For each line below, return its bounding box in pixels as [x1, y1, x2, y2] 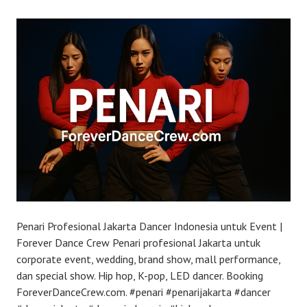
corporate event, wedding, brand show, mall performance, [16, 251, 280, 266]
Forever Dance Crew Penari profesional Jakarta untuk [16, 235, 260, 249]
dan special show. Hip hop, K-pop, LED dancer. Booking [16, 268, 263, 282]
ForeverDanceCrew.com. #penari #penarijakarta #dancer [16, 284, 271, 299]
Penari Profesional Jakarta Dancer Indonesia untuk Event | [16, 219, 282, 233]
